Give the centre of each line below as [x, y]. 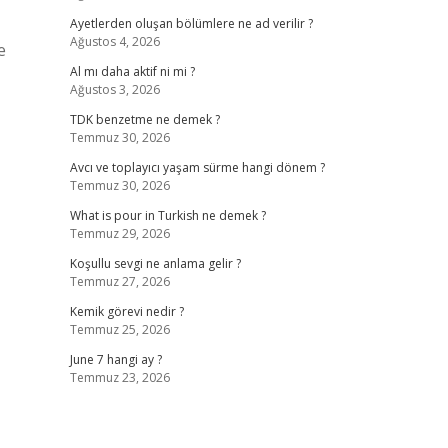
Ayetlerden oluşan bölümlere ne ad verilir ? [191, 23]
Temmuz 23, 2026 [119, 377]
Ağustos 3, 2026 [114, 89]
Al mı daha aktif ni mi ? [132, 71]
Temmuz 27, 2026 [119, 281]
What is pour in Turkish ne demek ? [167, 215]
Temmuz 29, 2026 [119, 233]
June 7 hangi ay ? [115, 359]
